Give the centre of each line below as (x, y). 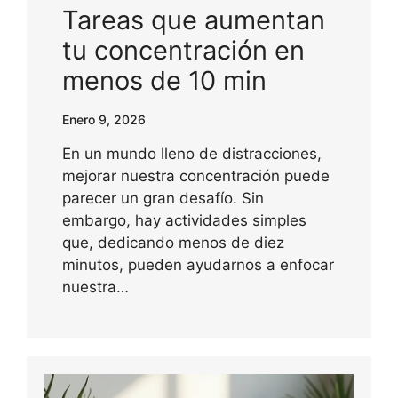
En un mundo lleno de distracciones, (192, 154)
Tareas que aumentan (194, 20)
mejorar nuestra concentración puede (196, 176)
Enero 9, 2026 (104, 120)
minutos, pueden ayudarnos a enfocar (198, 265)
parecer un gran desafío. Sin (163, 199)
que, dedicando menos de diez (173, 243)
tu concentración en (183, 51)
